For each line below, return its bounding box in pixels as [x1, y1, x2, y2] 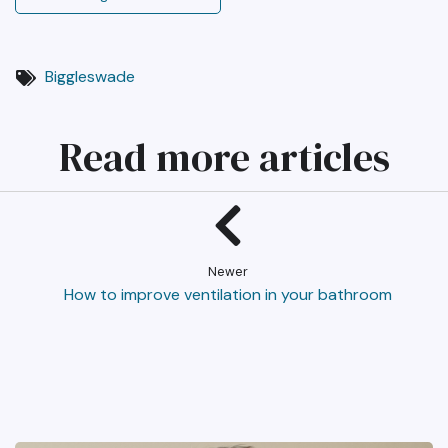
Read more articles [58, 130, 390, 185]
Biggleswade [45, 66, 135, 88]
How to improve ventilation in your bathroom [64, 284, 392, 306]
